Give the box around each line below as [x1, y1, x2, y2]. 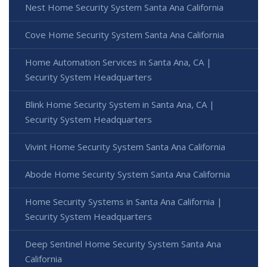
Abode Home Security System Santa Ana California [25, 167, 230, 180]
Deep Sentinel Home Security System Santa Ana [25, 237, 221, 250]
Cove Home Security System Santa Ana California [25, 28, 224, 41]
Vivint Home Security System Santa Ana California [25, 140, 225, 153]
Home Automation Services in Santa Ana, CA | [25, 55, 212, 68]
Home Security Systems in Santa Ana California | [25, 195, 222, 207]
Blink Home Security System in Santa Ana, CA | [25, 98, 215, 110]
